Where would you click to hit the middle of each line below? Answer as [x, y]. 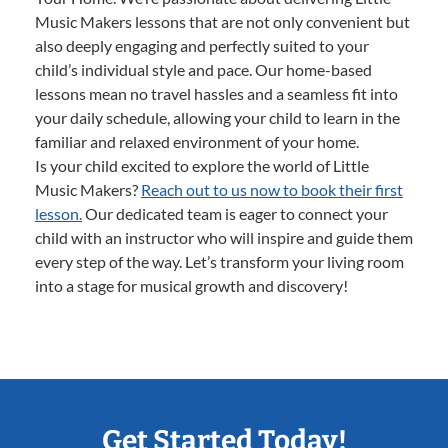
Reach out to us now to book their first [272, 190]
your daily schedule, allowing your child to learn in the [217, 118]
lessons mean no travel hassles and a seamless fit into [216, 94]
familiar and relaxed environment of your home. [197, 142]
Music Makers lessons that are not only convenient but [222, 22]
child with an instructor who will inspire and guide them [224, 238]
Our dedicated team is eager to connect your [235, 214]
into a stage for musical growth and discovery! [191, 286]
